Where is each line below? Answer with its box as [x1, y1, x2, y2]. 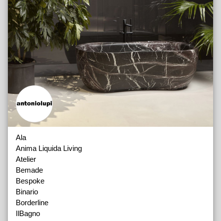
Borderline [16, 198, 48, 207]
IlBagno [16, 209, 40, 218]
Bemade [16, 166, 43, 175]
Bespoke [16, 177, 44, 185]
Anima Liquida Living [16, 144, 82, 153]
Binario [16, 187, 38, 196]
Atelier [16, 155, 36, 164]
